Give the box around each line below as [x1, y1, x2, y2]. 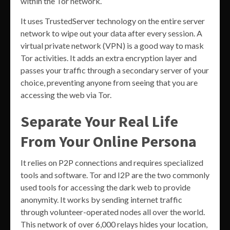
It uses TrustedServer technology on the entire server [21, 15, 205, 26]
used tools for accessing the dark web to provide [21, 182, 190, 192]
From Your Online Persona [21, 131, 197, 151]
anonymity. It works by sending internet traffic [21, 194, 182, 204]
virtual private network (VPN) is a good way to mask [21, 40, 204, 50]
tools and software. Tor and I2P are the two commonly [21, 169, 209, 180]
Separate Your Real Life [21, 111, 178, 131]
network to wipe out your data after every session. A [21, 28, 202, 38]
